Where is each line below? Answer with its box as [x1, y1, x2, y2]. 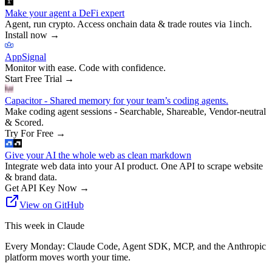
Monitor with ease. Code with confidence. [5, 62, 166, 73]
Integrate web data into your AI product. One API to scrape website [5, 160, 263, 171]
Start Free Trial [5, 73, 62, 84]
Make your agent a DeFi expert [5, 7, 124, 18]
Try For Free [5, 127, 53, 138]
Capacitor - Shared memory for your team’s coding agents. [5, 95, 228, 106]
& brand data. [5, 171, 57, 182]
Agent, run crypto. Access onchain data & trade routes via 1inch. [5, 18, 252, 29]
